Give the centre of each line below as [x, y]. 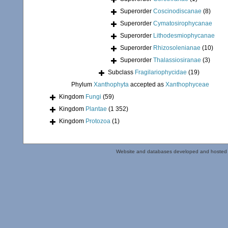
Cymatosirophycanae [183, 24]
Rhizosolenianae [177, 48]
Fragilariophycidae [161, 73]
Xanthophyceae [187, 85]
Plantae [96, 109]
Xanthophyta [111, 85]
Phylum [82, 85]
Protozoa [98, 121]
